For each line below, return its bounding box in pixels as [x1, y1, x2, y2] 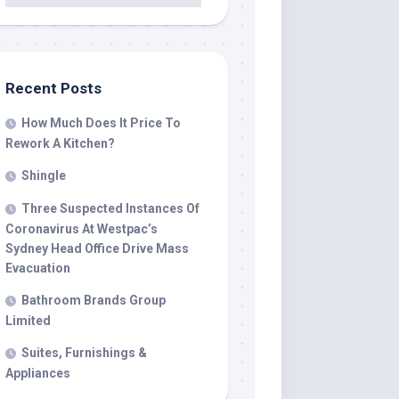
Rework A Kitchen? [5, 135, 115, 151]
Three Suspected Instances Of [21, 200, 199, 216]
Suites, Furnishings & [21, 345, 147, 360]
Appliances [5, 365, 70, 380]
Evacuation [5, 260, 70, 275]
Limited [5, 313, 51, 328]
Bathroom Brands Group [21, 292, 166, 307]
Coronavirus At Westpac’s [5, 221, 158, 236]
